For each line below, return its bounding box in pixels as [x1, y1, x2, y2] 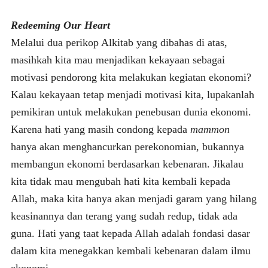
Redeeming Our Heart [10, 19, 110, 31]
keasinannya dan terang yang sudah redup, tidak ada [10, 209, 237, 222]
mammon [190, 123, 230, 135]
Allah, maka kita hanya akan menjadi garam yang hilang [10, 192, 257, 205]
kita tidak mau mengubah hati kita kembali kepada [10, 175, 230, 187]
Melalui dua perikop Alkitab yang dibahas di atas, [10, 36, 227, 48]
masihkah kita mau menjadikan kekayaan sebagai [10, 53, 225, 66]
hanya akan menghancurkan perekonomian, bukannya [10, 140, 244, 153]
